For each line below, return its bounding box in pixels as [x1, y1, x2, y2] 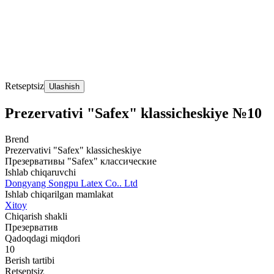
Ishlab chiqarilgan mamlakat [5, 188, 113, 199]
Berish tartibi [5, 254, 54, 265]
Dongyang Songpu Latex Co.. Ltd [5, 177, 138, 188]
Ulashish [49, 82, 80, 91]
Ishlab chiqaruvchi [5, 166, 76, 177]
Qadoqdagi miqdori [5, 232, 80, 243]
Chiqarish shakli [5, 210, 67, 221]
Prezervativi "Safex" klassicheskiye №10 [5, 105, 262, 121]
